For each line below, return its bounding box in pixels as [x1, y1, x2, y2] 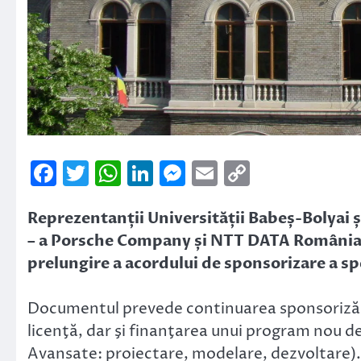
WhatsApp [121, 155, 254, 191]
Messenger [185, 155, 321, 191]
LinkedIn [153, 155, 259, 191]
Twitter [89, 155, 182, 191]
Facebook [56, 155, 176, 191]
